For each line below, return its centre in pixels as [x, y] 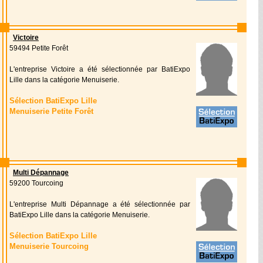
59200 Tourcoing [36, 183]
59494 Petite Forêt [39, 48]
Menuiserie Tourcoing [49, 246]
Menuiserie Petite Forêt [51, 111]
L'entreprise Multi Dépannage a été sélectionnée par [100, 204]
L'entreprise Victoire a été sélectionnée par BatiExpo [100, 69]
